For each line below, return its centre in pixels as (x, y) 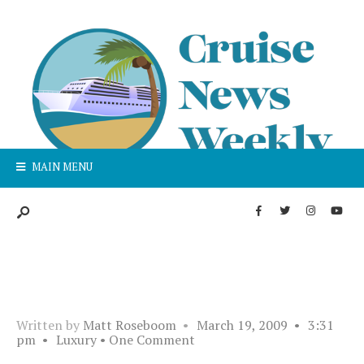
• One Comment (147, 340)
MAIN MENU (61, 167)
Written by (50, 325)
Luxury (76, 340)
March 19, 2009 (242, 325)
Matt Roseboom (130, 325)
